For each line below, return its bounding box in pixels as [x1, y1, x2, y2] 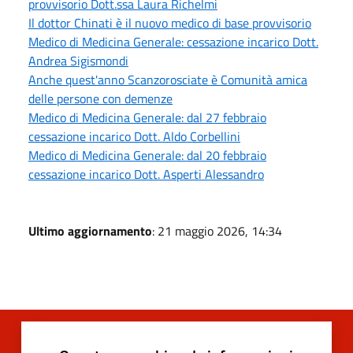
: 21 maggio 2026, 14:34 [152, 221, 282, 240]
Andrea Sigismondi [28, 50, 128, 70]
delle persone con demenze [28, 88, 173, 108]
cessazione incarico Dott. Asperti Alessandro [28, 164, 264, 184]
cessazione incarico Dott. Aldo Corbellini [28, 126, 240, 146]
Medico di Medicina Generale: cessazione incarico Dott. [28, 32, 318, 51]
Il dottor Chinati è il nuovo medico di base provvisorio [28, 13, 311, 32]
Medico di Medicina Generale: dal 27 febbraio [28, 107, 266, 127]
